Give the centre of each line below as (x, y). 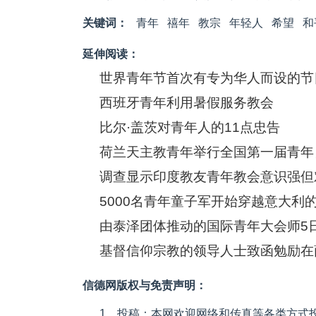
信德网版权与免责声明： (145, 286)
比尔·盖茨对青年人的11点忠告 (190, 128)
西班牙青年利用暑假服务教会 (187, 103)
